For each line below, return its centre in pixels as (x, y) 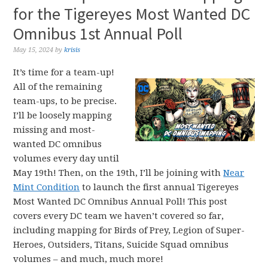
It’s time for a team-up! (64, 72)
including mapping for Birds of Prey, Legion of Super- (129, 230)
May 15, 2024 (33, 50)
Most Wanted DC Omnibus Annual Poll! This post (121, 202)
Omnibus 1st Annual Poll (98, 33)
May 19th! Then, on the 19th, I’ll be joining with (118, 173)
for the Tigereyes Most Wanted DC (132, 14)
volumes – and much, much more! (89, 259)
